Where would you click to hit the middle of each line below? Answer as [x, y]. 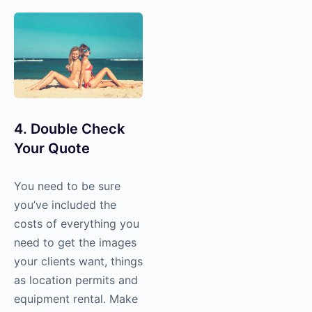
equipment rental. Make [76, 299]
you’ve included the [65, 205]
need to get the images [75, 243]
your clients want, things [78, 262]
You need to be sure [67, 186]
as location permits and [76, 280]
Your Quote [52, 149]
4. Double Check [69, 129]
